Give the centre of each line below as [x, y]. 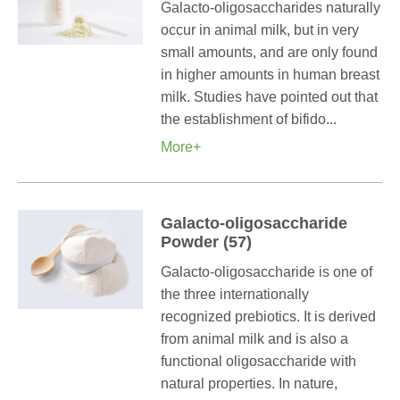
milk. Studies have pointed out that [269, 97]
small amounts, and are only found [269, 52]
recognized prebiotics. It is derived [268, 317]
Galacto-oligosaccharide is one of [267, 272]
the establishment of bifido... [249, 119]
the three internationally [235, 294]
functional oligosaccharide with [258, 361]
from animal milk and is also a [254, 339]
